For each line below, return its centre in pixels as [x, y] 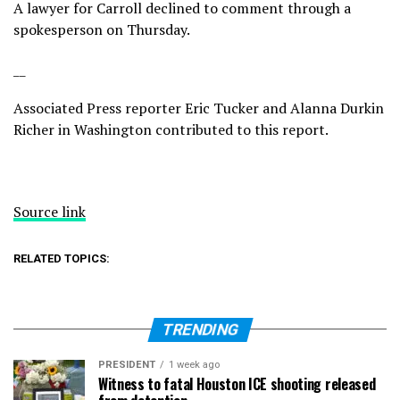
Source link [50, 211]
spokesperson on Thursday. [102, 29]
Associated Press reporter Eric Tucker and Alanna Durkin [199, 108]
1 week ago [194, 364]
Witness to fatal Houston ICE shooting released [237, 383]
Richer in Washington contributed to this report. [171, 129]
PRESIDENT [127, 364]
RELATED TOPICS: [62, 258]
